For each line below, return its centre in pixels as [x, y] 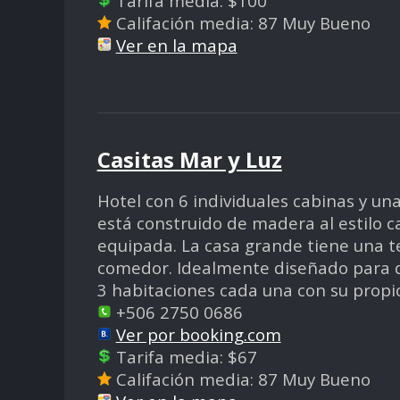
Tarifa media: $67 [184, 357]
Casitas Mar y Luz [189, 160]
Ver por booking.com [198, 335]
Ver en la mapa [176, 45]
